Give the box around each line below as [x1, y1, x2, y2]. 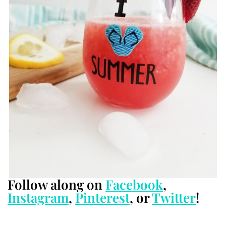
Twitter [152, 189, 196, 207]
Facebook [105, 176, 163, 194]
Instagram [8, 189, 69, 207]
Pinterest [75, 189, 130, 207]
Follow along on [8, 176, 105, 194]
